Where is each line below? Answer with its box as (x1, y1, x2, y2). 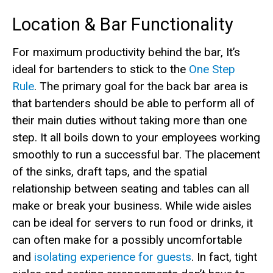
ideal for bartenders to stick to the (12, 62, 189, 76)
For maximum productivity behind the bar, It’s (12, 45, 240, 59)
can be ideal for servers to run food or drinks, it (12, 216, 253, 230)
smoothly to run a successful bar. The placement (12, 147, 260, 161)
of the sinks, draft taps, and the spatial (12, 165, 207, 179)
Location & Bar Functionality (12, 14, 233, 35)
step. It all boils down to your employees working (12, 130, 260, 144)
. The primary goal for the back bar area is (34, 79, 248, 93)
